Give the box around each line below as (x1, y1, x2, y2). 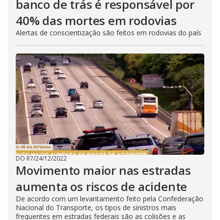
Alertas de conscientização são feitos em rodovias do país (16, 28, 201, 37)
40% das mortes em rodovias (16, 12, 177, 28)
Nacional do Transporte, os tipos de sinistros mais (16, 203, 176, 212)
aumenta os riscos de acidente (16, 178, 188, 194)
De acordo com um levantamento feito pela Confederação (16, 194, 203, 203)
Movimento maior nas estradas (16, 162, 191, 178)
